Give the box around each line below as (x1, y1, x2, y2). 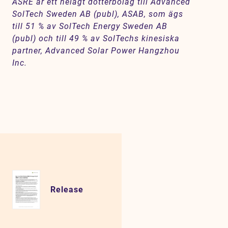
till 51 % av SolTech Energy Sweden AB (12, 21, 167, 31)
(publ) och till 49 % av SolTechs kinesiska (12, 34, 180, 43)
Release (50, 184, 83, 194)
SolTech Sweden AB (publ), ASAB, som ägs (12, 9, 183, 19)
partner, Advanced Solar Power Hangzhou (12, 46, 180, 55)
